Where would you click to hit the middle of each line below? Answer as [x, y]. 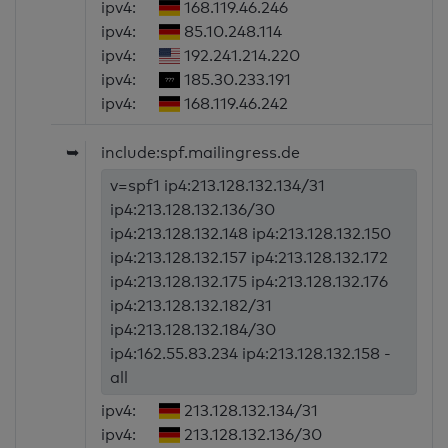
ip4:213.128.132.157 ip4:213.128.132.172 [249, 258]
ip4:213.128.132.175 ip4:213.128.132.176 [249, 282]
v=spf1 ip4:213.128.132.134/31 [218, 186]
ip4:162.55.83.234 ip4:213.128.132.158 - [251, 354]
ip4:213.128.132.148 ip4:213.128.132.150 [251, 234]
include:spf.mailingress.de [201, 153]
